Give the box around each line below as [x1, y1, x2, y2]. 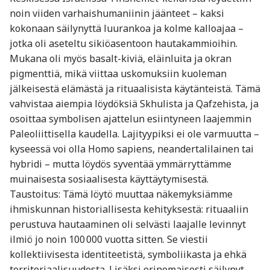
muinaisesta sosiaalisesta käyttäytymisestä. [10, 172, 209, 186]
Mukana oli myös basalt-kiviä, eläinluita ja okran [10, 51, 231, 65]
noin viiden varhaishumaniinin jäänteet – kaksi [10, 6, 224, 20]
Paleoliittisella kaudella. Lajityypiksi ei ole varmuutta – [10, 127, 259, 140]
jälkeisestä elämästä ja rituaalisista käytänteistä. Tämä [10, 81, 260, 95]
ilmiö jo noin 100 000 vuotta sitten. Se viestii [10, 232, 208, 246]
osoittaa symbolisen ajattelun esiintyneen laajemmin [10, 111, 251, 125]
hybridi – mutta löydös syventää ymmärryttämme [10, 157, 231, 171]
